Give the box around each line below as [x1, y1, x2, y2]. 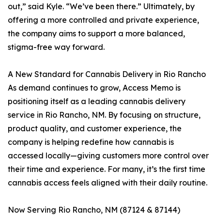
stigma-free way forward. [8, 42, 105, 52]
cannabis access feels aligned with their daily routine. [8, 178, 207, 188]
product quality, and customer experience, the [8, 124, 182, 134]
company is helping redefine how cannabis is [8, 137, 174, 147]
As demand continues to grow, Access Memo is [8, 83, 181, 93]
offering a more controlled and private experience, [8, 15, 199, 25]
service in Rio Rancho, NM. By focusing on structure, [8, 110, 201, 120]
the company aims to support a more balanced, [8, 29, 185, 39]
